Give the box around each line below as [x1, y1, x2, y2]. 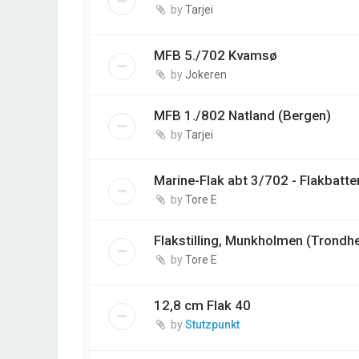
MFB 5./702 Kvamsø [154, 47, 277, 64]
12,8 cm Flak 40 [154, 297, 251, 314]
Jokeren [185, 68, 227, 82]
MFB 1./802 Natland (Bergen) [154, 107, 331, 124]
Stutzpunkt [185, 318, 240, 332]
